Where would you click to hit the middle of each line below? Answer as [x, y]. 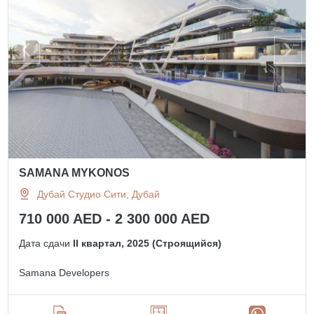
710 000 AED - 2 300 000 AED [115, 218]
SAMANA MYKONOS [75, 172]
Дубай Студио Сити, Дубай [99, 194]
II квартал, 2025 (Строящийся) [148, 243]
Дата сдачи [46, 243]
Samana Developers [64, 272]
